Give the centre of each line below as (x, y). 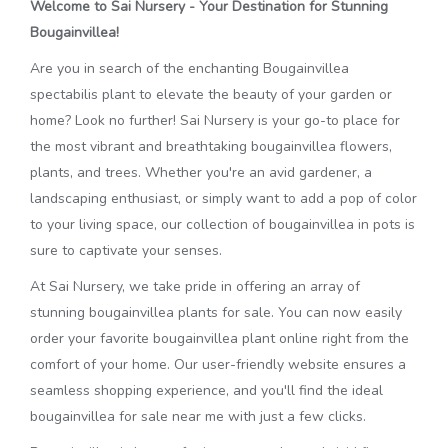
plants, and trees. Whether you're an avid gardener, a (201, 172)
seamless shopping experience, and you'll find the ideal (206, 390)
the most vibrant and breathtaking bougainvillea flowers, (211, 146)
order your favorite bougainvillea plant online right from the (219, 338)
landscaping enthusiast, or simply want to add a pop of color (223, 198)
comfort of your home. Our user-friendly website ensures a (218, 364)
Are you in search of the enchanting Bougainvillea (189, 68)
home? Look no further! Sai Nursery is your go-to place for (215, 120)
